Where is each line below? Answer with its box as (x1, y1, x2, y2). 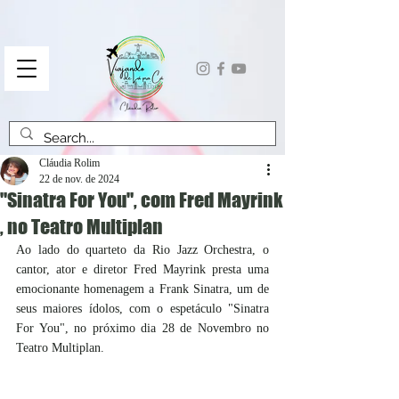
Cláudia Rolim (39, 157, 100, 169)
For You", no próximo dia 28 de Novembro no (16, 322, 269, 335)
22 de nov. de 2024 (39, 173, 119, 185)
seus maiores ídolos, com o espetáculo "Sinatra (16, 302, 269, 315)
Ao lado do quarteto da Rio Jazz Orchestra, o (16, 243, 269, 256)
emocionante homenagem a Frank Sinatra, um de (16, 282, 269, 296)
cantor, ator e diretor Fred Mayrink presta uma (16, 263, 269, 276)
